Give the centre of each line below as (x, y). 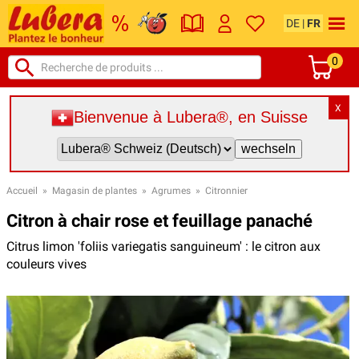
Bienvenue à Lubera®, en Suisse (191, 117)
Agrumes (171, 190)
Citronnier (226, 190)
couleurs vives (46, 264)
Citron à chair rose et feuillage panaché (159, 220)
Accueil (22, 190)
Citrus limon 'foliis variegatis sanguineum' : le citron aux (163, 246)
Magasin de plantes (95, 190)
